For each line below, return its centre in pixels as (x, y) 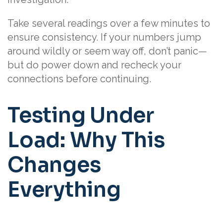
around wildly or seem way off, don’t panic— (107, 51)
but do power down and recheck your (94, 65)
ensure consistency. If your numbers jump (104, 37)
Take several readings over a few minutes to (109, 24)
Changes (54, 165)
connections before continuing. (79, 79)
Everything (64, 190)
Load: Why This (86, 140)
